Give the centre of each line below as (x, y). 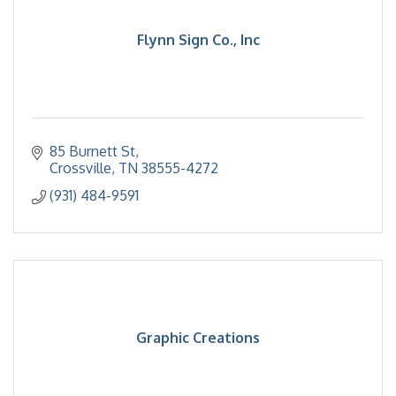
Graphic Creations (198, 338)
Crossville (80, 168)
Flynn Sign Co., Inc (198, 40)
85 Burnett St (92, 151)
